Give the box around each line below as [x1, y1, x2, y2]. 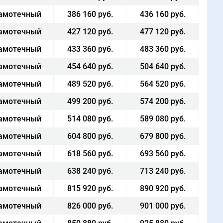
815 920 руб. [67, 184, 113, 193]
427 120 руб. [67, 27, 113, 36]
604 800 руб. [67, 131, 113, 141]
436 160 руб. [139, 9, 186, 19]
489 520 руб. [67, 79, 113, 89]
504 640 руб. [139, 62, 186, 71]
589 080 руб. [139, 114, 186, 123]
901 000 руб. [139, 201, 186, 211]
